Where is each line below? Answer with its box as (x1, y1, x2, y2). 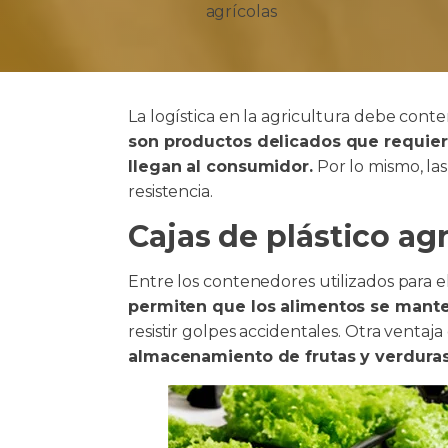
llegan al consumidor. (128, 157, 313, 176)
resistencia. (128, 182, 213, 201)
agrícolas (205, 2, 277, 21)
